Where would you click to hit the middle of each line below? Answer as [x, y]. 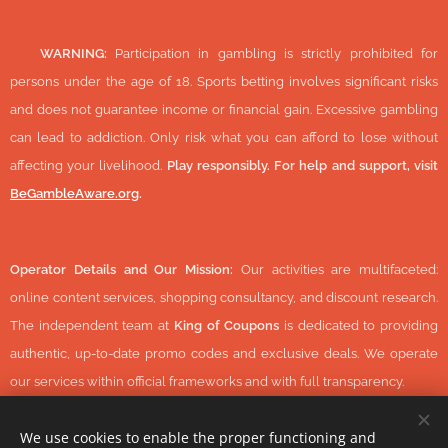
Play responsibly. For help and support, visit [302, 165]
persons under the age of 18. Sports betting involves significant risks [224, 81]
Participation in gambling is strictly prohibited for [272, 53]
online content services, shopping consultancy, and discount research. [224, 297]
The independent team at [92, 325]
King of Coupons [226, 325]
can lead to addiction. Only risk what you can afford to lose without [224, 137]
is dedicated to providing [359, 325]
